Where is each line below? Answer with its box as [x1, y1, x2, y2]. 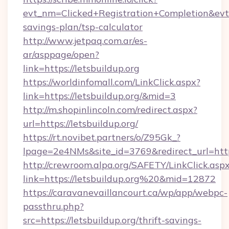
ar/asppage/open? [23, 49, 99, 60]
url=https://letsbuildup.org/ [23, 118, 138, 129]
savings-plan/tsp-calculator [23, 21, 143, 33]
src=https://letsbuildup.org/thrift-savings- [23, 214, 201, 226]
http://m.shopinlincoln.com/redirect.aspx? [23, 104, 197, 116]
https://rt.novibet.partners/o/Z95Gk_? [23, 131, 180, 143]
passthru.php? [23, 200, 84, 212]
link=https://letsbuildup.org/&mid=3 [23, 90, 176, 102]
